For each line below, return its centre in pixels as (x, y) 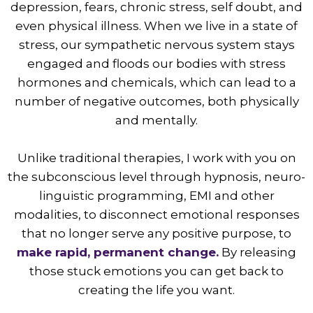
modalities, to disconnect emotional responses (156, 215)
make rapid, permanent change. (118, 253)
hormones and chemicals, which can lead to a (156, 83)
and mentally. (156, 121)
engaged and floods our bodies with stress (156, 64)
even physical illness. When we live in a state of (156, 26)
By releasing (257, 253)
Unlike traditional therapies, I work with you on (156, 158)
